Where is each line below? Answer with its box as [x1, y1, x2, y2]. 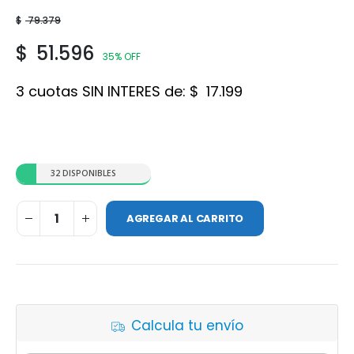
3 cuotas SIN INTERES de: [16, 81, 190, 101]
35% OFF [103, 50, 141, 64]
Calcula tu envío [130, 315, 243, 335]
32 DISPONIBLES [51, 168, 116, 179]
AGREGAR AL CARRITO [126, 210, 244, 226]
